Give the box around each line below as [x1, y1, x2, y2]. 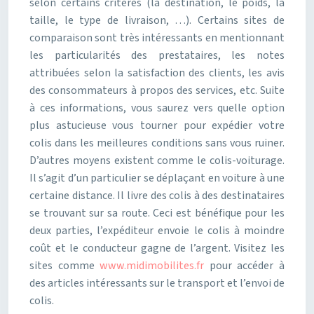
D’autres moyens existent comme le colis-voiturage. [29, 153, 285, 168]
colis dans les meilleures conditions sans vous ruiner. [29, 135, 285, 151]
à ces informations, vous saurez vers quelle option [29, 100, 285, 116]
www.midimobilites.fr [100, 258, 205, 273]
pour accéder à [204, 258, 285, 273]
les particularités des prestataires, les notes [29, 48, 285, 63]
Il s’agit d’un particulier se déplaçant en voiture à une [29, 170, 285, 186]
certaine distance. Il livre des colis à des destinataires [29, 188, 285, 203]
